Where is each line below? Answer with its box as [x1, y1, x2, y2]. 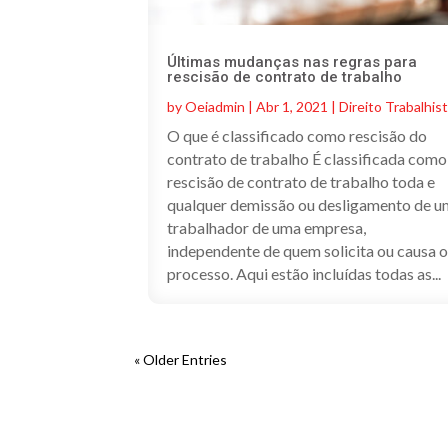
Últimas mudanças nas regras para [167, 52, 418, 71]
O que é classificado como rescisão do [167, 125, 428, 145]
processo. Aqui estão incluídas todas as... [167, 263, 442, 283]
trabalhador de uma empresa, [167, 217, 367, 237]
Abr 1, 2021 [256, 97, 329, 115]
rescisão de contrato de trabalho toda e [167, 171, 436, 191]
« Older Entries [134, 350, 228, 368]
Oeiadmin [185, 97, 246, 115]
